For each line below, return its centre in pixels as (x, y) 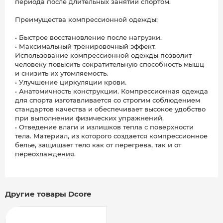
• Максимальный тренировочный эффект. (85, 47)
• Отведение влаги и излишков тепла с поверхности (104, 127)
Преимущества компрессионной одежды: (86, 20)
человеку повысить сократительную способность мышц (110, 64)
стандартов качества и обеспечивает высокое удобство (110, 109)
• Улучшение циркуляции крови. (71, 82)
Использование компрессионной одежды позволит (103, 56)
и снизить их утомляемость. (61, 73)
